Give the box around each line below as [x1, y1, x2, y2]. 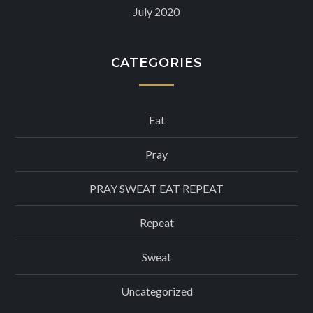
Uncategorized [120, 284, 193, 298]
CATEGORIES [110, 55, 203, 71]
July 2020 [133, 5, 180, 19]
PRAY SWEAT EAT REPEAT [89, 182, 224, 196]
